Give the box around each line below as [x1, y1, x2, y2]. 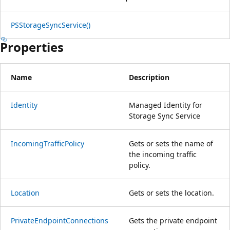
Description [129, 72, 169, 82]
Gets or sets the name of [129, 138, 213, 148]
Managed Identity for [129, 100, 202, 110]
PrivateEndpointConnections [11, 215, 108, 225]
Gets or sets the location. [129, 187, 214, 198]
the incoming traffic [129, 149, 197, 159]
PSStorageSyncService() [11, 20, 90, 30]
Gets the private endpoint [129, 215, 217, 225]
